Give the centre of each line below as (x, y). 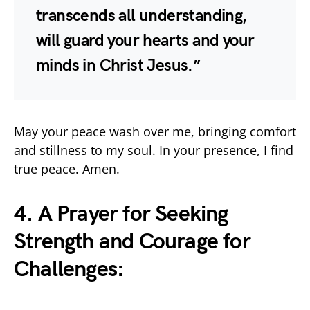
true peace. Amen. (67, 168)
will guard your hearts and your (145, 40)
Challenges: (69, 269)
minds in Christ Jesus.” (118, 65)
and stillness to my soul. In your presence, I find (154, 150)
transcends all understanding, (142, 15)
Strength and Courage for (132, 241)
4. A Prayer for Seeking (121, 214)
